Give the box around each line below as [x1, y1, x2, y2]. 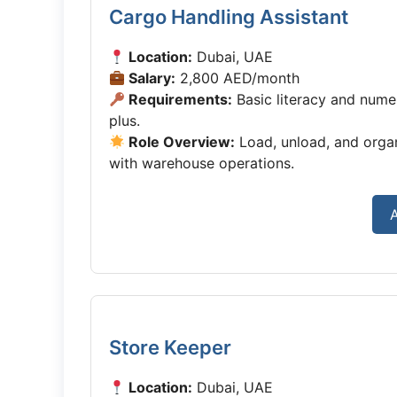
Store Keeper [109, 336, 231, 359]
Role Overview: [125, 133, 236, 151]
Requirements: [125, 90, 233, 108]
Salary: [125, 69, 176, 87]
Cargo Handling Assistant [109, 5, 348, 28]
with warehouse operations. [109, 154, 294, 172]
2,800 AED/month [175, 69, 300, 87]
